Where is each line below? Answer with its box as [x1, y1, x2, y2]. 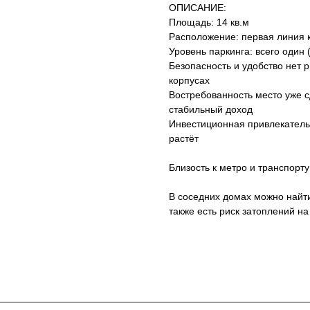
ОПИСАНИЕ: [169, 2, 226, 14]
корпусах [169, 75, 210, 86]
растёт [169, 133, 199, 145]
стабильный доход [169, 104, 253, 116]
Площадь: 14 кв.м [169, 17, 249, 28]
